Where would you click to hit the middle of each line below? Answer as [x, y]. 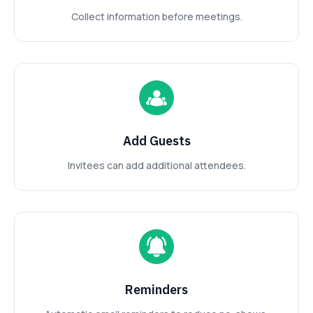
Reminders [156, 290]
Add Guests [156, 141]
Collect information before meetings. [156, 17]
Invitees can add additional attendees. [156, 166]
